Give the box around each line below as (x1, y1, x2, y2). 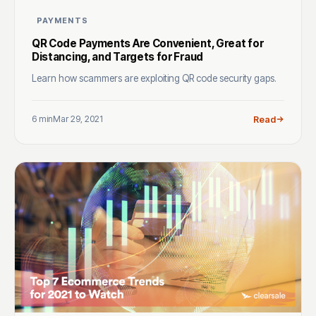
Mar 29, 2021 (53, 114, 103, 125)
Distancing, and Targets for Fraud (32, 49, 203, 63)
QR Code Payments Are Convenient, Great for (32, 36, 264, 50)
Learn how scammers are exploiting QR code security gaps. (32, 72, 276, 84)
